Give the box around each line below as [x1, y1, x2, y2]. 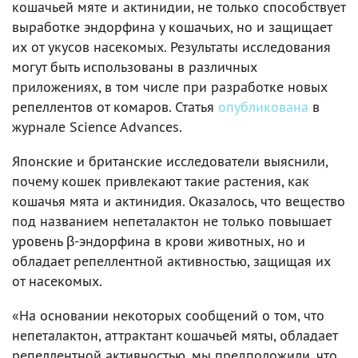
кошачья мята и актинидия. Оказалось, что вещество [12, 191, 345, 210]
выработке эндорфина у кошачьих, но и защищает [12, 17, 332, 36]
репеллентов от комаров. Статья [12, 97, 218, 116]
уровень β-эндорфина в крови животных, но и [12, 231, 305, 250]
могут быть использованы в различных [12, 57, 257, 76]
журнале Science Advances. [12, 117, 182, 136]
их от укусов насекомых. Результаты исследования [12, 37, 331, 56]
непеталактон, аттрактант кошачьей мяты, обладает [12, 325, 337, 344]
